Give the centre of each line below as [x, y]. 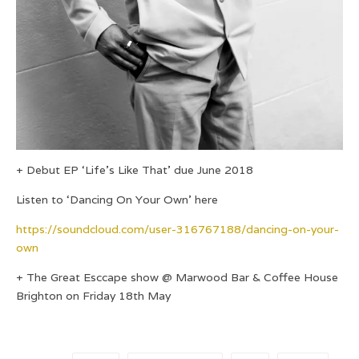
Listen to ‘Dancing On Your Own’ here [117, 199]
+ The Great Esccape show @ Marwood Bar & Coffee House [177, 277]
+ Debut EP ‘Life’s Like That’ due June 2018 [135, 169]
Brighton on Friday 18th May [93, 295]
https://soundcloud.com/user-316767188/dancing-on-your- [177, 229]
